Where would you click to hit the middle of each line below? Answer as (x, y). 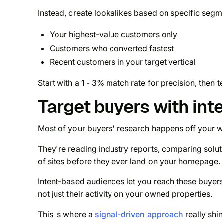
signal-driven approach (139, 214)
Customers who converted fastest (112, 48)
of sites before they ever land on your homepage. (129, 161)
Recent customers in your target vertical (123, 62)
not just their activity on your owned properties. (125, 194)
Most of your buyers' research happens (111, 129)
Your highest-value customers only (113, 34)
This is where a (66, 214)
